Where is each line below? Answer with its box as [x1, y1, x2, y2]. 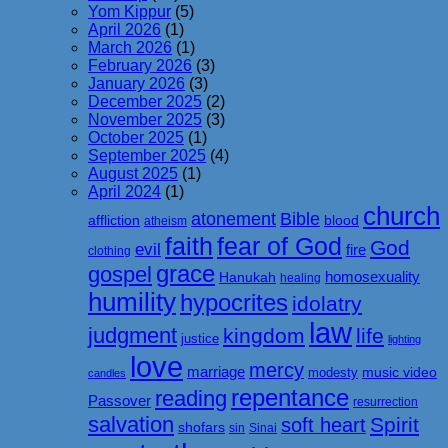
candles [88, 367, 126, 380]
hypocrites [180, 289, 288, 317]
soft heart [281, 414, 366, 437]
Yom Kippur [88, 3, 171, 21]
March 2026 [88, 39, 172, 57]
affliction [88, 212, 140, 229]
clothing [88, 244, 131, 259]
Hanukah [219, 269, 276, 286]
